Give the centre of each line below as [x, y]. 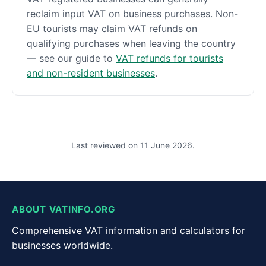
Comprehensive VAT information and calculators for [129, 230]
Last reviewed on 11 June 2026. [133, 145]
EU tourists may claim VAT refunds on [112, 28]
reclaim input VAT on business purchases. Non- [132, 13]
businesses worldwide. [62, 245]
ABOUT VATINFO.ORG [64, 209]
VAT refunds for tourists [170, 58]
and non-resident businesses [91, 73]
